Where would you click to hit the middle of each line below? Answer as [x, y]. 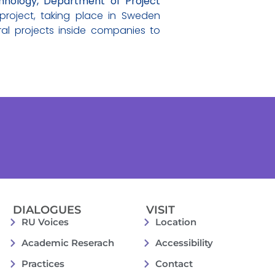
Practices [43, 264]
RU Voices [45, 222]
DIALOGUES [47, 210]
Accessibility [184, 243]
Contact [174, 264]
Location [176, 222]
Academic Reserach [68, 243]
